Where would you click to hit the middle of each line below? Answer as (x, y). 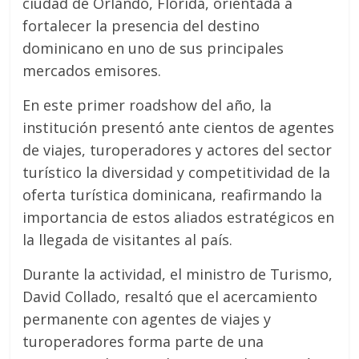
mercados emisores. (92, 70)
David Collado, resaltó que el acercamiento (170, 296)
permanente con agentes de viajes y (147, 319)
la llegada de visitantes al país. (128, 239)
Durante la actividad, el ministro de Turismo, (178, 274)
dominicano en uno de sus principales (153, 48)
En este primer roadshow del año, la (147, 105)
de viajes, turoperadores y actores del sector (177, 149)
